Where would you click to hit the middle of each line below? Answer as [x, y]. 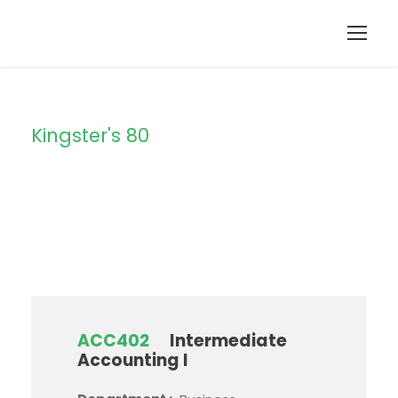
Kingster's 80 [90, 135]
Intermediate [228, 341]
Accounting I [133, 360]
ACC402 [113, 341]
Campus [111, 177]
